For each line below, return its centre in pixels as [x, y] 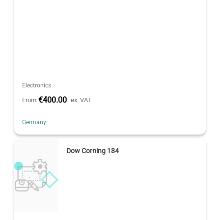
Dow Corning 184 [93, 151]
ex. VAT [81, 100]
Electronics [37, 85]
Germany [34, 122]
